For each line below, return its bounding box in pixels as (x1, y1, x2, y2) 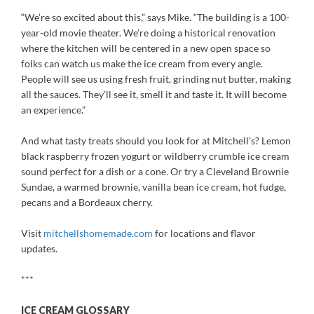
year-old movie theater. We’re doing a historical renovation (21, 27, 275, 39)
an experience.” (21, 104, 86, 116)
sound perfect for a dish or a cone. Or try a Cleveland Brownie (21, 165, 289, 177)
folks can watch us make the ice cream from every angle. (21, 57, 263, 69)
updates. (21, 243, 57, 254)
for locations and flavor (153, 227, 256, 239)
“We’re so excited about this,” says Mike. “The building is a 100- (21, 11, 289, 23)
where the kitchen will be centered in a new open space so (21, 42, 271, 54)
